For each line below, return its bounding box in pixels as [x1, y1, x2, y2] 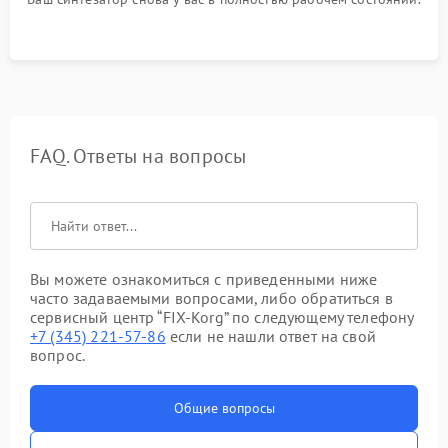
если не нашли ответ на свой [165, 326, 376, 346]
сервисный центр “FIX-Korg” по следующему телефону [30, 307, 414, 327]
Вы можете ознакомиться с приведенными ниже [30, 269, 378, 289]
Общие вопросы [173, 399, 275, 417]
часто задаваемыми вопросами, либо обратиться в [30, 288, 393, 308]
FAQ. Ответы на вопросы [30, 143, 247, 169]
